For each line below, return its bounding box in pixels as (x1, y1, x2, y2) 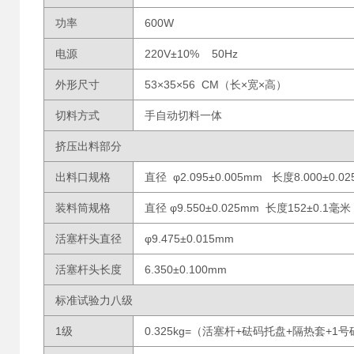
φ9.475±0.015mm (145, 232, 234, 245)
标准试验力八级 (55, 294, 133, 307)
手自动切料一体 (145, 109, 222, 122)
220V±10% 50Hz (145, 47, 238, 60)
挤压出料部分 (55, 140, 122, 153)
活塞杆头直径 (55, 232, 122, 245)
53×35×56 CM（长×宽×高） (145, 78, 287, 91)
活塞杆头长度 (55, 263, 122, 276)
